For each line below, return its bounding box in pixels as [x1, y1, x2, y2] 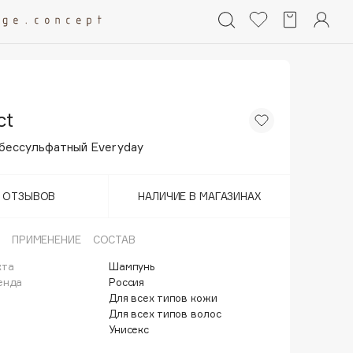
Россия [109, 276, 145, 288]
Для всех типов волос [109, 307, 221, 320]
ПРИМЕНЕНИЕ [11, 233, 81, 246]
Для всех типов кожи [109, 292, 217, 304]
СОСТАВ [92, 233, 136, 246]
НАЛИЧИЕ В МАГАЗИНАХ [138, 190, 261, 203]
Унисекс [109, 323, 150, 336]
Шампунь [109, 260, 155, 273]
